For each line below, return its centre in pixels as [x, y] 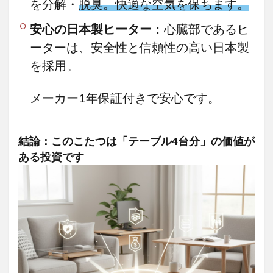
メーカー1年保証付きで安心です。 [125, 98]
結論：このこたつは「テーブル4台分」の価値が [136, 141]
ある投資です [51, 157]
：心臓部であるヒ [200, 29]
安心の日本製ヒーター [90, 29]
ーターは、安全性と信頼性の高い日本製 [139, 47]
